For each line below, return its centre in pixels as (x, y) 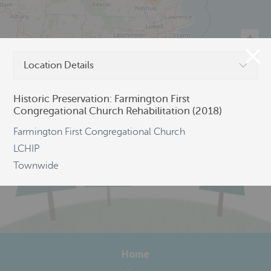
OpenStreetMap (35, 74)
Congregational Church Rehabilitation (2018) (118, 111)
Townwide (36, 166)
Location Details (59, 65)
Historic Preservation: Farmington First (102, 99)
